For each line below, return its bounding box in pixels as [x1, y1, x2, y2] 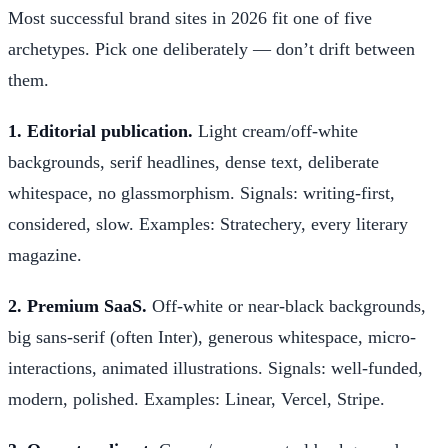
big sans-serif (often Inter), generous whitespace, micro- [8, 326, 416, 347]
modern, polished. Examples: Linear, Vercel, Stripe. [8, 388, 385, 409]
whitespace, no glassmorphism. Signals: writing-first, [8, 182, 395, 203]
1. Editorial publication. [8, 120, 193, 141]
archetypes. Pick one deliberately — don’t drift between [8, 38, 415, 59]
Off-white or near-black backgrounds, [147, 295, 426, 316]
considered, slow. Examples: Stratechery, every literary [8, 213, 408, 234]
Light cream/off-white [193, 120, 358, 141]
